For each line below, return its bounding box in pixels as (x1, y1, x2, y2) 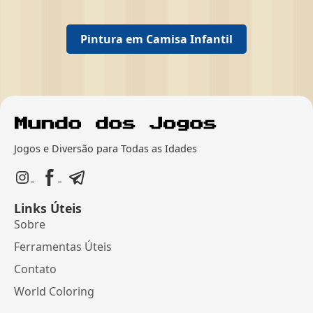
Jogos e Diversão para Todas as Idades (14, 142, 197, 156)
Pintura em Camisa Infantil (80, 31, 233, 48)
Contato (14, 261, 57, 277)
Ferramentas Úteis (14, 239, 112, 254)
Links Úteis (14, 200, 82, 217)
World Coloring (14, 284, 94, 299)
